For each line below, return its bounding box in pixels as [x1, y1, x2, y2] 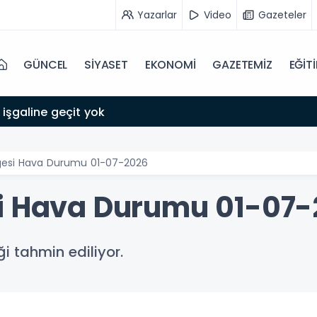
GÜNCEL [23, 57, 68, 73]
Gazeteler [258, 7, 306, 22]
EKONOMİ [144, 57, 196, 73]
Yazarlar [137, 7, 177, 22]
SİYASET [84, 57, 128, 73]
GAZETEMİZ [212, 57, 272, 73]
